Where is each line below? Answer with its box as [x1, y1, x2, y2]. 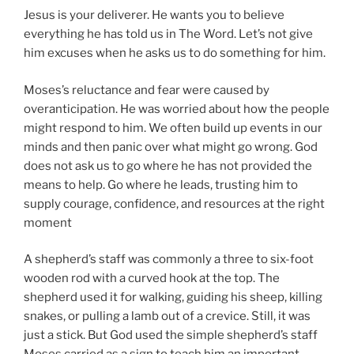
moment [24, 215, 72, 230]
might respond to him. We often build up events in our [24, 120, 322, 135]
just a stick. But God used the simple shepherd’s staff [24, 328, 318, 343]
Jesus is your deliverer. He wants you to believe [24, 8, 284, 23]
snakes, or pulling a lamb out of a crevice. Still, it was [24, 309, 311, 324]
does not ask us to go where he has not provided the [24, 158, 312, 173]
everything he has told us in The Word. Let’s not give [24, 27, 313, 42]
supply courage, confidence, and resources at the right [24, 196, 325, 211]
